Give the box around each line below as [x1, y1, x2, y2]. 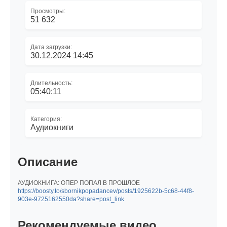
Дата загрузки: [30, 43, 72, 51]
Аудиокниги [30, 123, 73, 132]
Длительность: [30, 79, 72, 87]
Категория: [30, 115, 62, 123]
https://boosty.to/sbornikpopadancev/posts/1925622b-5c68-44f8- [18, 187, 194, 195]
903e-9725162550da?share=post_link [18, 196, 124, 203]
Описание [18, 155, 78, 169]
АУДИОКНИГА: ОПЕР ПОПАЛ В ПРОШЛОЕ [18, 179, 140, 187]
